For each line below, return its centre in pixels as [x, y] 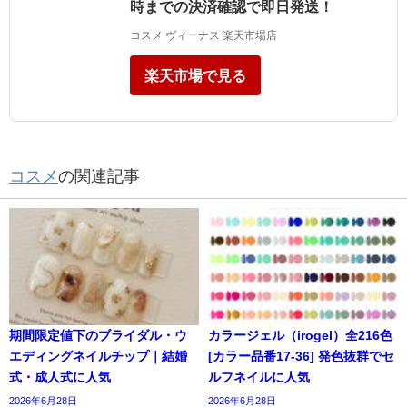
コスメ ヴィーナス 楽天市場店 [203, 36]
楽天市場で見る [195, 76]
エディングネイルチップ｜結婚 [98, 357]
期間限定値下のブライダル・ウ [98, 336]
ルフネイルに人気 [259, 377]
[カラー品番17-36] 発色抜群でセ [301, 357]
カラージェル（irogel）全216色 [300, 336]
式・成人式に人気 [60, 377]
